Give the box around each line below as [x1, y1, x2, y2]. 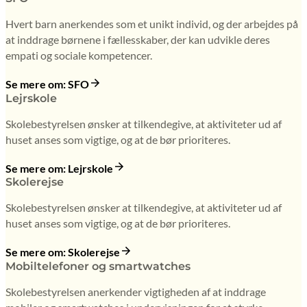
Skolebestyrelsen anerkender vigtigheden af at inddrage [5, 284, 266, 298]
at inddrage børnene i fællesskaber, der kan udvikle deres [5, 33, 270, 47]
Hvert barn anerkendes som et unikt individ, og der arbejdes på [5, 17, 298, 31]
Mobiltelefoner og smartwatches [5, 259, 191, 273]
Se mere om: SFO [5, 77, 89, 91]
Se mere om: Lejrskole [5, 162, 113, 175]
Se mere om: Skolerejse [5, 245, 120, 259]
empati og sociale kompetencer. [5, 49, 152, 62]
